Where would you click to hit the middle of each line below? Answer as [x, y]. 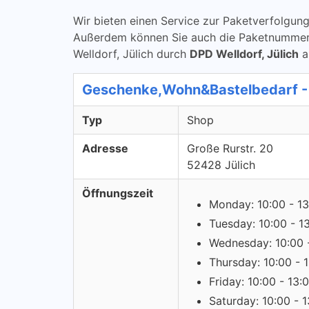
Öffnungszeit [118, 193]
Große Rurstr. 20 [230, 148]
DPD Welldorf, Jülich [244, 54]
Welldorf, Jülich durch [131, 54]
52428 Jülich [221, 165]
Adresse [105, 148]
